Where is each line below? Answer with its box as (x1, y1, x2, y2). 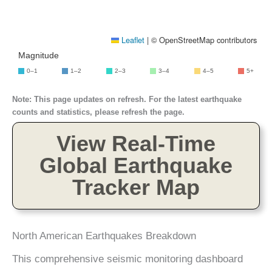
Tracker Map (72, 175, 200, 200)
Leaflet (119, 33, 144, 46)
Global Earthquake (39, 153, 233, 178)
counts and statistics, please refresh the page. (12, 107, 185, 117)
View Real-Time (56, 131, 216, 157)
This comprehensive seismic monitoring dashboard (12, 253, 243, 265)
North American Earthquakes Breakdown (12, 230, 196, 242)
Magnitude (18, 50, 59, 60)
